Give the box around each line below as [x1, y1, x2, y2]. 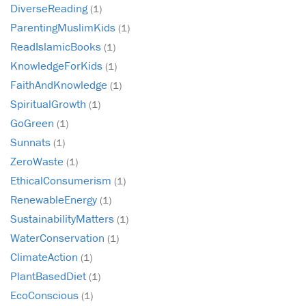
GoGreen [10, 115, 57, 131]
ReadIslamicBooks [10, 39, 104, 55]
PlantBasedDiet [10, 268, 89, 284]
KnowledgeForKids [10, 58, 105, 74]
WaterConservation [10, 230, 107, 246]
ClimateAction [10, 249, 81, 265]
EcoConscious [10, 288, 81, 303]
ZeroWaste [10, 154, 66, 169]
